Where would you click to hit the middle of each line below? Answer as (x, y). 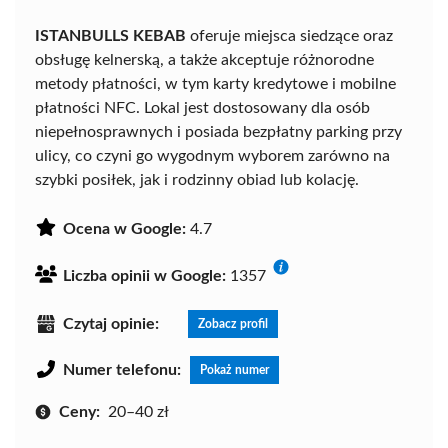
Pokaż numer (234, 369)
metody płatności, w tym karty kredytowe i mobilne (215, 83)
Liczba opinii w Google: (144, 275)
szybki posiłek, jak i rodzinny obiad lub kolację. (197, 179)
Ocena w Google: (124, 228)
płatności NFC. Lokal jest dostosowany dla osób (202, 107)
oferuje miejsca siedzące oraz (289, 35)
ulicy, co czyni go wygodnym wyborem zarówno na (212, 155)
